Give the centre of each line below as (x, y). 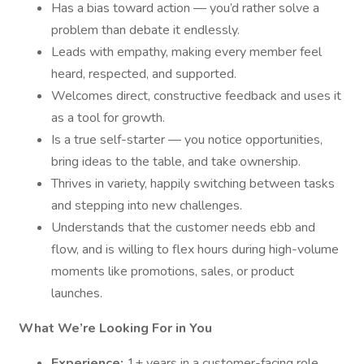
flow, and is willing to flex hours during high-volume (195, 249)
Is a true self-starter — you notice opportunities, (187, 140)
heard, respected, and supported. (144, 74)
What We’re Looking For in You (117, 328)
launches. (77, 293)
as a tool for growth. (108, 118)
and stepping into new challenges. (147, 206)
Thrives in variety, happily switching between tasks (193, 184)
